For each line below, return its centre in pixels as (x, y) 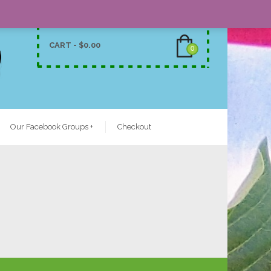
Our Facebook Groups (49, 127)
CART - (64, 45)
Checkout (134, 127)
